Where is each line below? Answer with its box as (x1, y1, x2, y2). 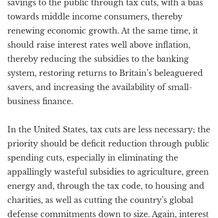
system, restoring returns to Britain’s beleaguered (7, 68, 203, 78)
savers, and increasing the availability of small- (7, 82, 192, 92)
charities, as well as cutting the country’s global (7, 195, 193, 205)
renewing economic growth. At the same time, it (7, 26, 198, 36)
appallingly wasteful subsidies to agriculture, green (7, 167, 209, 177)
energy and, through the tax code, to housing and (7, 181, 204, 191)
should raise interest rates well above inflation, (7, 40, 190, 50)
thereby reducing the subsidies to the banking (7, 54, 189, 64)
